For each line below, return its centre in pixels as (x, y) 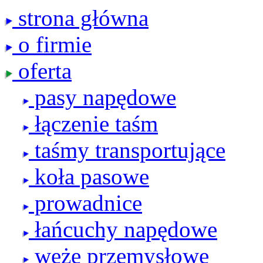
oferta (42, 71)
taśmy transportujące (127, 150)
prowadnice (85, 203)
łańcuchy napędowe (123, 229)
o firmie (52, 44)
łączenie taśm (93, 124)
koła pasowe (89, 176)
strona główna (80, 18)
